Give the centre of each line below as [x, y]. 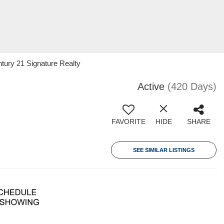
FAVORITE [128, 121]
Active [151, 86]
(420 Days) [192, 86]
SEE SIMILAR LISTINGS [164, 150]
